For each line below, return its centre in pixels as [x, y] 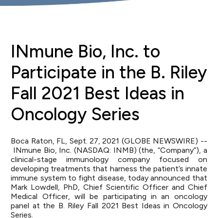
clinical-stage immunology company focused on [109, 159]
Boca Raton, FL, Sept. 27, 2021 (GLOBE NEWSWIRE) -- [109, 141]
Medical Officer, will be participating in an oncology [109, 196]
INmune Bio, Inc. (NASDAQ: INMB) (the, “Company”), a [109, 150]
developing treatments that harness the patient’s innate [109, 169]
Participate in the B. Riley [109, 72]
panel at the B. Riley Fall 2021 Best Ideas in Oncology [109, 206]
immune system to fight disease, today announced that [109, 178]
